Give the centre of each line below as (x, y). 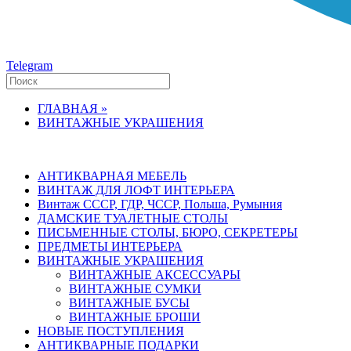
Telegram (29, 65)
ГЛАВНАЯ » (72, 109)
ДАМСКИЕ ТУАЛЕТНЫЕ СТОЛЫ (133, 218)
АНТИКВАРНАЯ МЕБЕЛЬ (112, 176)
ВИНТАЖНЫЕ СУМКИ (135, 289)
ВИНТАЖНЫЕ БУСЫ (129, 303)
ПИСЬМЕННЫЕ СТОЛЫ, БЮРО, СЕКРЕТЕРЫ (168, 232)
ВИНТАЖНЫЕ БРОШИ (135, 317)
